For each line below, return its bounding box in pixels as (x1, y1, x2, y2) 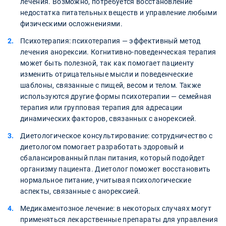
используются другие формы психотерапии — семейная (20, 92, 212, 101)
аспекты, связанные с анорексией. (20, 187, 141, 196)
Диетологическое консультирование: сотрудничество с (20, 132, 213, 140)
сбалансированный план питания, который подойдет (20, 154, 205, 162)
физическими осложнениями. (20, 20, 123, 28)
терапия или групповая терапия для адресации (20, 103, 183, 112)
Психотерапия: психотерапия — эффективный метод (20, 37, 201, 45)
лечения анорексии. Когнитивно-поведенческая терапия (20, 48, 216, 56)
